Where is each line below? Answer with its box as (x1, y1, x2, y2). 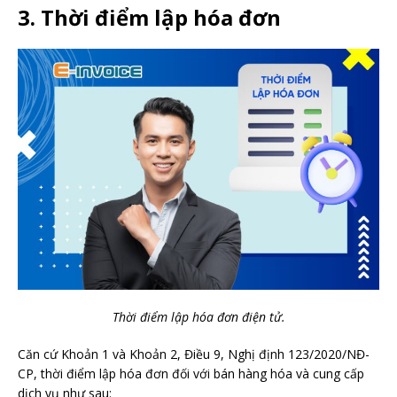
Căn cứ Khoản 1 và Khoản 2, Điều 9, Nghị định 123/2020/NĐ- (18, 346, 370, 363)
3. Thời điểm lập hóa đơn (18, 3, 281, 33)
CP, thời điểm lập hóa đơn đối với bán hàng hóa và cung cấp (18, 365, 364, 383)
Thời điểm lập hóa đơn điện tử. (112, 308, 285, 326)
